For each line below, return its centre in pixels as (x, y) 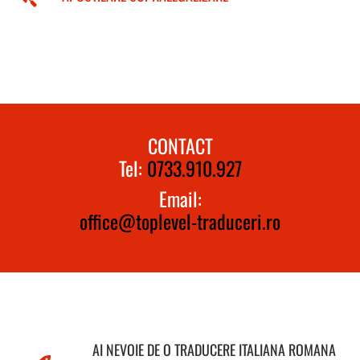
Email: (180, 198)
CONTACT (180, 145)
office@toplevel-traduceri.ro (180, 221)
